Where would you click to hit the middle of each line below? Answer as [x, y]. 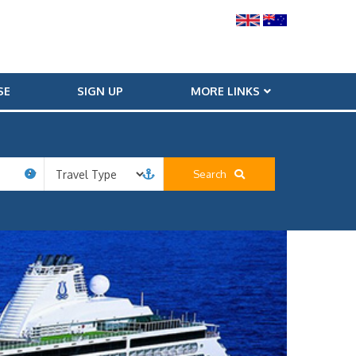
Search [213, 174]
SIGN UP [101, 91]
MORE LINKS [225, 91]
